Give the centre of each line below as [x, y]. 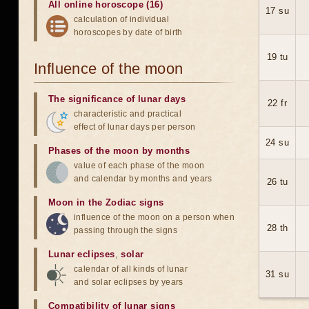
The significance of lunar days [117, 99]
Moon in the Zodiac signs [106, 202]
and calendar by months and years [143, 179]
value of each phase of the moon [139, 166]
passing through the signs [126, 230]
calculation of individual [121, 19]
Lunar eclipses [82, 254]
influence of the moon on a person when [154, 217]
